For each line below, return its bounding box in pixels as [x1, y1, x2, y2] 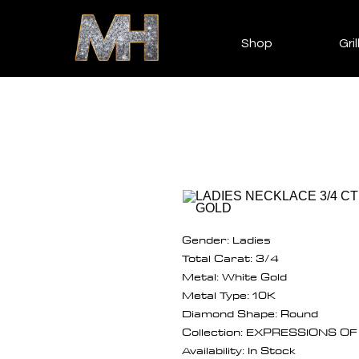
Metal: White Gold [182, 266, 287, 286]
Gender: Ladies [182, 229, 271, 249]
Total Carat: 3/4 [182, 248, 279, 268]
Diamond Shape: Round [182, 303, 318, 323]
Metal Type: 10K [182, 284, 276, 305]
